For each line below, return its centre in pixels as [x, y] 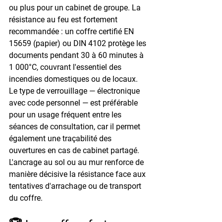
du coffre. [26, 198]
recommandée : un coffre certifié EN [72, 31]
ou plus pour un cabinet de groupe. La [76, 7]
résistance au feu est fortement [64, 19]
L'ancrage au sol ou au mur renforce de [77, 162]
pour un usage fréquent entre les [66, 114]
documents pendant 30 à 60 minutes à [77, 55]
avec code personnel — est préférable [74, 103]
